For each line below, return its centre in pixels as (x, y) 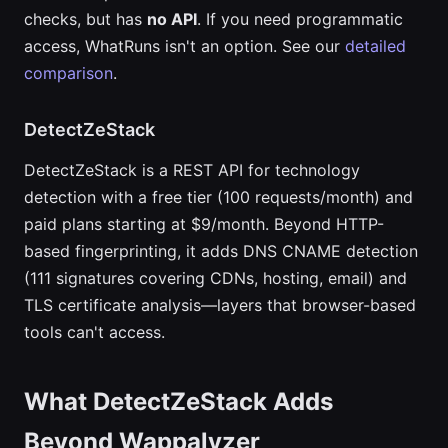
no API (172, 19)
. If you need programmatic (300, 19)
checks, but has (85, 19)
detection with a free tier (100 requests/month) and (218, 197)
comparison (68, 73)
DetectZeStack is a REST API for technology (192, 170)
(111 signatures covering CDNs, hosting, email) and (215, 278)
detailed (375, 46)
